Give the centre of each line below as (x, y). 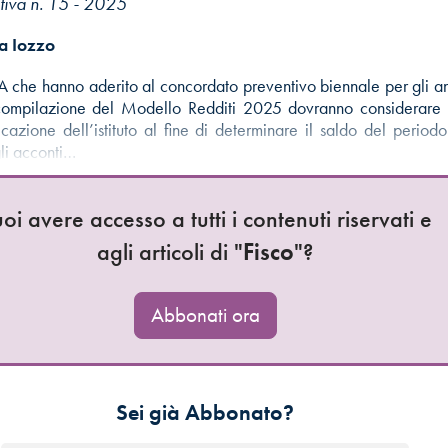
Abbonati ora (205, 314)
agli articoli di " (170, 251)
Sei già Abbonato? (205, 412)
